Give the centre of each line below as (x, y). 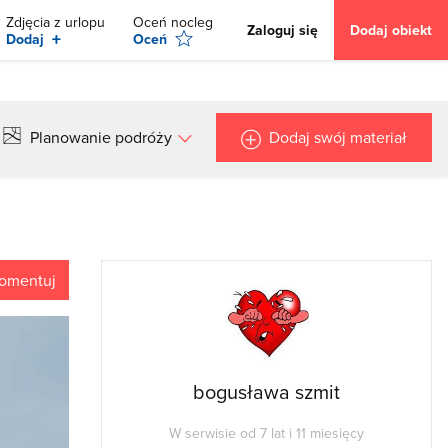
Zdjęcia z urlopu (55, 21)
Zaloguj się (282, 30)
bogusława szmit (267, 391)
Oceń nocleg (173, 21)
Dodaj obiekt (391, 30)
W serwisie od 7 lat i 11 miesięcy (267, 432)
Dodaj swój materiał (338, 137)
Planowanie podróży (101, 137)
